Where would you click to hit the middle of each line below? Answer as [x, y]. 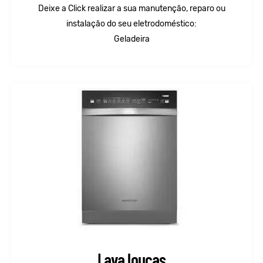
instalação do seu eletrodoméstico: [131, 24]
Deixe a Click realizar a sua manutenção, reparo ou [131, 9]
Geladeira [131, 39]
